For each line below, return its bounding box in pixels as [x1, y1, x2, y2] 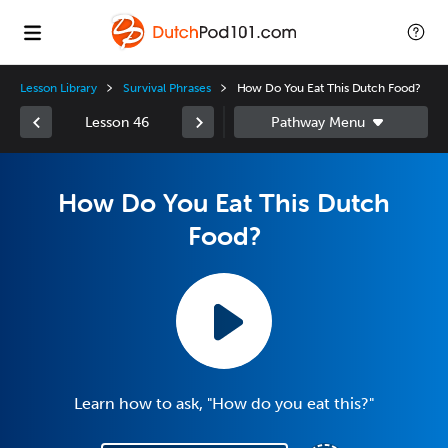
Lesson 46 [85, 113, 149, 131]
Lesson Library [20, 81, 98, 95]
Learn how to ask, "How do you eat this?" [74, 394, 374, 413]
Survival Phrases [123, 81, 211, 95]
